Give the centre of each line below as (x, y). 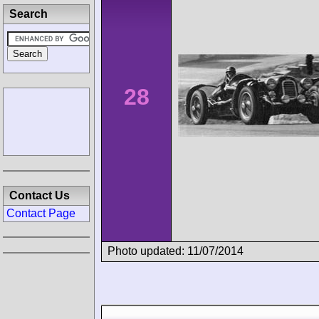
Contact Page (41, 213)
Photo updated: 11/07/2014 (176, 251)
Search (28, 14)
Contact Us (40, 195)
